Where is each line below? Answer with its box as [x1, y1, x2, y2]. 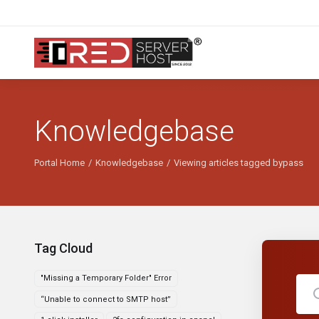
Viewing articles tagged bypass [174, 157, 303, 168]
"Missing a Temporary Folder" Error [41, 273, 172, 283]
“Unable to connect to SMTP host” [41, 294, 171, 304]
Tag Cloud [28, 241, 93, 256]
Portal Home [34, 157, 85, 168]
